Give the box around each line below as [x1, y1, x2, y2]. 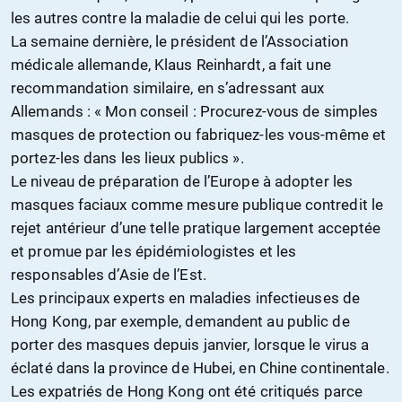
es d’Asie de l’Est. [88, 265, 206, 284]
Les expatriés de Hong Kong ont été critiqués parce [11, 381, 363, 400]
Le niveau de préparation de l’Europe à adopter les [11, 171, 354, 190]
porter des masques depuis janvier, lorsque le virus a [11, 335, 370, 354]
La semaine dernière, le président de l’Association [11, 31, 349, 50]
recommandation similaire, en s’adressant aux [11, 78, 325, 97]
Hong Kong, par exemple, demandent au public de [11, 311, 350, 330]
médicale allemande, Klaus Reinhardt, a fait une [11, 55, 331, 74]
